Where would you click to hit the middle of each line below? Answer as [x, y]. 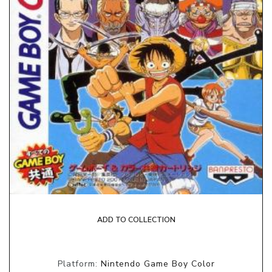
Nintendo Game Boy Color [158, 263]
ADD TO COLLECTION [136, 219]
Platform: [79, 263]
